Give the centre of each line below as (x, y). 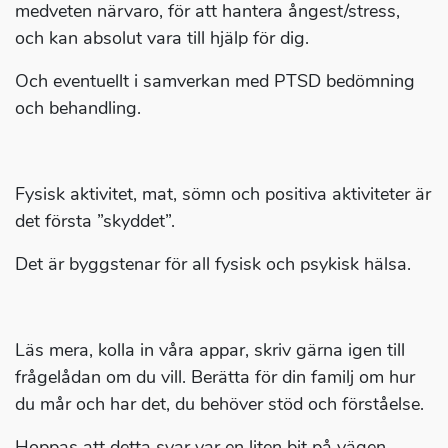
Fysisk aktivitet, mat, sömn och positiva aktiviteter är (223, 194)
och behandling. (80, 108)
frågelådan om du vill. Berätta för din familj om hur (215, 377)
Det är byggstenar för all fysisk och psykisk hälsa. (213, 264)
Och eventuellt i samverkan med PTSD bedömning (215, 81)
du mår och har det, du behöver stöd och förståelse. (219, 404)
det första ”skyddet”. (95, 221)
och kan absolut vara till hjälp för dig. (162, 38)
